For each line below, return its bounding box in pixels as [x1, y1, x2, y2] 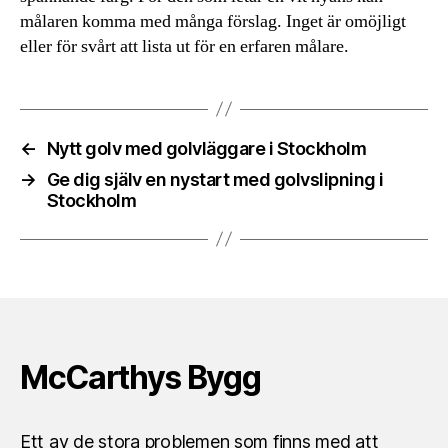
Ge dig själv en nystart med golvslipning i [46, 168, 384, 190]
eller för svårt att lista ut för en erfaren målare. [20, 34, 349, 58]
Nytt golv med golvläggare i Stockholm [46, 137, 367, 159]
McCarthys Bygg [20, 357, 261, 397]
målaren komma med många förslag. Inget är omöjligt [20, 9, 406, 33]
